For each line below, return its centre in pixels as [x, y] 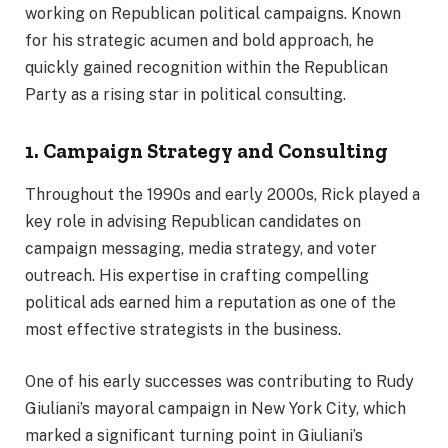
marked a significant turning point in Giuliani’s [194, 435]
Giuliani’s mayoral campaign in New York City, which [215, 408]
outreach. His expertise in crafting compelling [197, 276]
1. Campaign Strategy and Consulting [206, 150]
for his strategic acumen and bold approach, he [199, 41]
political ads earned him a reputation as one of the [210, 303]
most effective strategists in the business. [183, 330]
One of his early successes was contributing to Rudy [219, 381]
